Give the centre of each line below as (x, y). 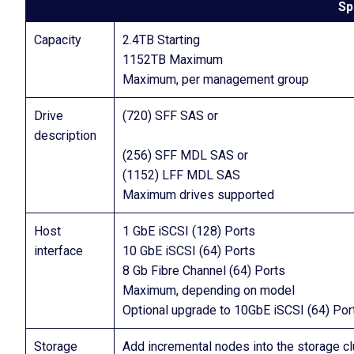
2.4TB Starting (161, 40)
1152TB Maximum (173, 60)
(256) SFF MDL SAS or (185, 155)
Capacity (58, 40)
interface (58, 251)
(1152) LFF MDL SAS (181, 175)
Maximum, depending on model (209, 290)
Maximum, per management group (216, 79)
